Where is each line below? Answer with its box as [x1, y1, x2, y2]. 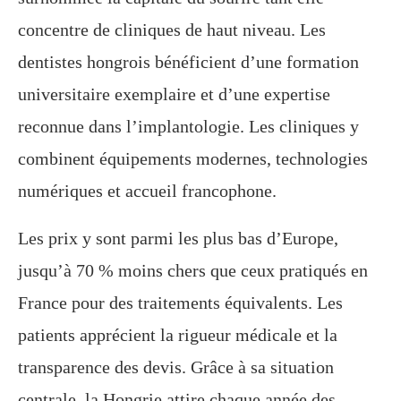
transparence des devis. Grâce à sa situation [18, 357, 334, 378]
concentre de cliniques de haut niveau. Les [18, 20, 326, 40]
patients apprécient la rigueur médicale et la [18, 325, 337, 346]
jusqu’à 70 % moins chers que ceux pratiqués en [18, 260, 368, 281]
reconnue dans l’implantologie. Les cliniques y [18, 116, 359, 137]
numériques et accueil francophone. [18, 181, 277, 201]
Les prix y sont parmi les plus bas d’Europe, [18, 228, 338, 249]
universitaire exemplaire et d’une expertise [18, 84, 330, 105]
